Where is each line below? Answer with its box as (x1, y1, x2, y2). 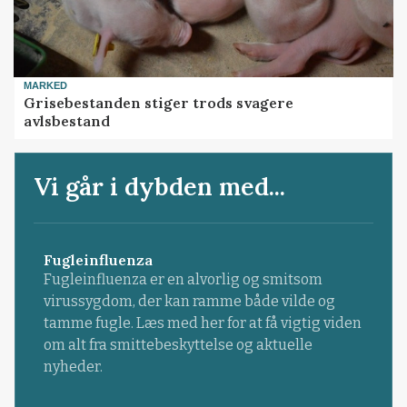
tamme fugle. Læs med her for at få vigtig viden (43, 314, 362, 333)
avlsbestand (24, 111, 111, 130)
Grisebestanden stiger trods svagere (24, 93, 294, 112)
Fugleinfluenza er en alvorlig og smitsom (43, 271, 323, 289)
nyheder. (43, 358, 103, 376)
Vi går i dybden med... (34, 171, 286, 203)
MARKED (24, 80, 68, 92)
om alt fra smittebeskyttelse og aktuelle (43, 336, 313, 354)
